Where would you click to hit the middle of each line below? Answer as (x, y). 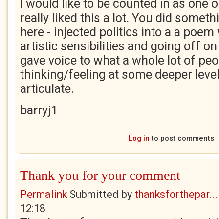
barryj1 (39, 110)
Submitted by (101, 194)
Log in (139, 138)
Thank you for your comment (100, 175)
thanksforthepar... (176, 194)
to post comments (182, 138)
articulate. (47, 89)
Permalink (44, 194)
